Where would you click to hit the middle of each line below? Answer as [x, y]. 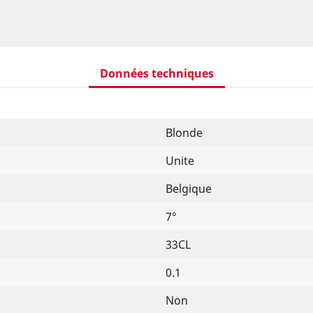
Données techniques [156, 73]
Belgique [188, 189]
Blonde [184, 133]
